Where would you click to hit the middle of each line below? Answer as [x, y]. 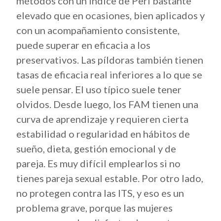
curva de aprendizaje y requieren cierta [102, 119]
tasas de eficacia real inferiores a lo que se [109, 74]
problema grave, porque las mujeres [94, 208]
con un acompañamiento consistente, [98, 30]
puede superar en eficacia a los [83, 45]
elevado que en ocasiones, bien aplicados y [110, 15]
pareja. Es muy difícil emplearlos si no [98, 163]
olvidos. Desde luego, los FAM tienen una [107, 104]
